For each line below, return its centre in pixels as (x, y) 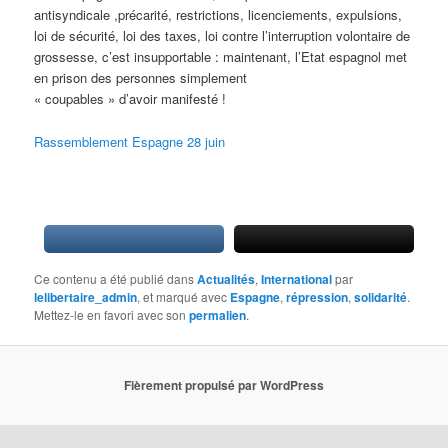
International (297, 278)
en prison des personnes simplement (141, 78)
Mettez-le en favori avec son (112, 314)
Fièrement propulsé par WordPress (224, 385)
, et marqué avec (184, 296)
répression (317, 296)
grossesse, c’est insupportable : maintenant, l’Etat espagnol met (221, 57)
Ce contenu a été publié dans (116, 278)
